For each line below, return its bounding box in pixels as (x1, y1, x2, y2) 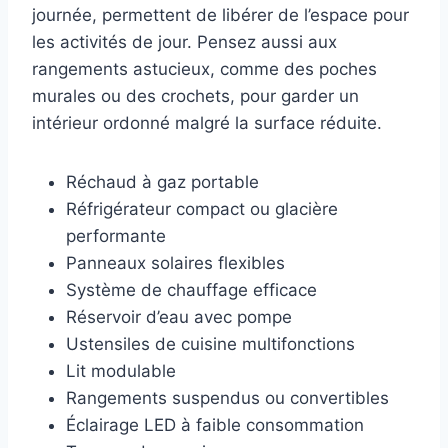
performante (66, 226, 166, 247)
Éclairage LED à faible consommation (66, 415, 364, 436)
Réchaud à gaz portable (66, 172, 259, 193)
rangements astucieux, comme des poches (32, 59, 377, 80)
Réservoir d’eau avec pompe (66, 307, 292, 328)
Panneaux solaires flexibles (66, 253, 285, 274)
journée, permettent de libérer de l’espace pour (32, 5, 409, 26)
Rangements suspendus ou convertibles (66, 388, 389, 409)
